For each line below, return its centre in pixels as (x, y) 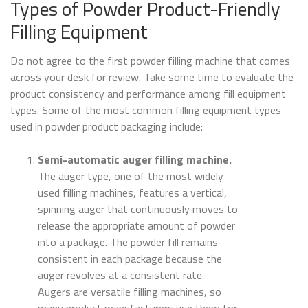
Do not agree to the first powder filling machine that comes (150, 61)
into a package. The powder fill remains (128, 242)
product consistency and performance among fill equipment (148, 94)
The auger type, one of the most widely (131, 176)
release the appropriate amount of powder (136, 226)
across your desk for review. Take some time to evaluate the (152, 77)
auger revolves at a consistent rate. (121, 275)
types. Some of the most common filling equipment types (146, 110)
